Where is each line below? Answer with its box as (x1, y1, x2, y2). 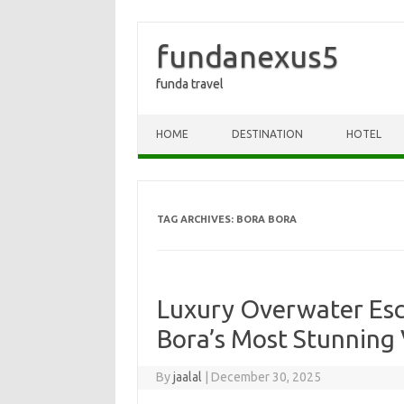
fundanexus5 (156, 39, 339, 73)
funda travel (156, 77, 224, 91)
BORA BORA (235, 214, 297, 225)
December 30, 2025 (211, 370, 322, 384)
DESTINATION (232, 128, 303, 140)
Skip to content (138, 114, 223, 128)
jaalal (173, 370, 203, 384)
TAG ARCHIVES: (156, 214, 236, 225)
